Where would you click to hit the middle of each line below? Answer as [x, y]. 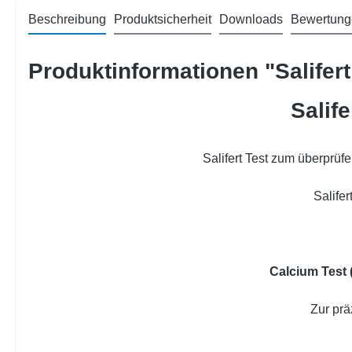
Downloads [251, 20]
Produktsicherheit [163, 20]
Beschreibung [67, 20]
